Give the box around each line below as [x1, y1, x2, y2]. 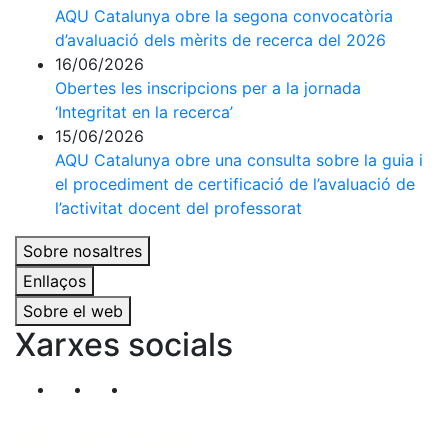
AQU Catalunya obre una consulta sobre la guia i [55, 150, 423, 170]
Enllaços [23, 271, 86, 291]
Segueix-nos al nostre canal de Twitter [92, 374, 384, 394]
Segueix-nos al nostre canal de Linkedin [129, 374, 431, 394]
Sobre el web [23, 301, 123, 321]
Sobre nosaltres [23, 241, 142, 261]
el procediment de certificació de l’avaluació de [55, 174, 415, 194]
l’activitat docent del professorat [55, 198, 302, 218]
